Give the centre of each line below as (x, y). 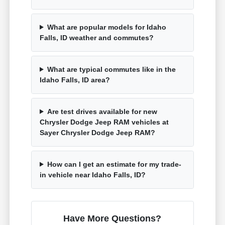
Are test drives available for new (102, 111)
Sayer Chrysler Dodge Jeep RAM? (98, 132)
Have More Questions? (113, 218)
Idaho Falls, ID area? (75, 80)
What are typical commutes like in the (111, 69)
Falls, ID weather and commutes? (97, 37)
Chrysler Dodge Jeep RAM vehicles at (104, 122)
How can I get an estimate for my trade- (114, 164)
